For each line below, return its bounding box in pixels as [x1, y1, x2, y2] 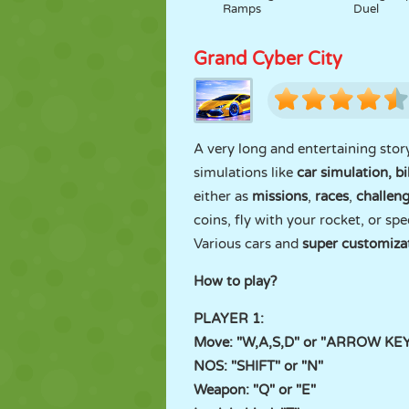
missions [252, 188, 308, 204]
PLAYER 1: [194, 310, 264, 327]
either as [194, 188, 252, 204]
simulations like [194, 164, 297, 181]
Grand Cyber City [194, 48, 342, 70]
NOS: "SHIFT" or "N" [194, 358, 323, 374]
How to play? [194, 273, 277, 289]
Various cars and [194, 236, 299, 252]
